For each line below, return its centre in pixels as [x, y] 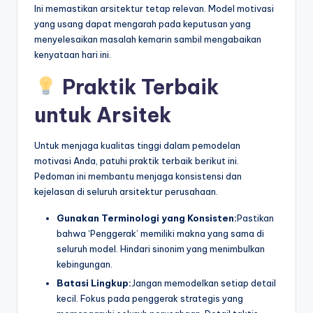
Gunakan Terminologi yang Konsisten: [147, 218]
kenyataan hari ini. [73, 54]
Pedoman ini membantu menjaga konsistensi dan [138, 176]
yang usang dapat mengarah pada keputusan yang [143, 23]
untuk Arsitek [103, 115]
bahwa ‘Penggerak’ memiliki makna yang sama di [160, 233]
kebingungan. [85, 264]
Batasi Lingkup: [94, 283]
